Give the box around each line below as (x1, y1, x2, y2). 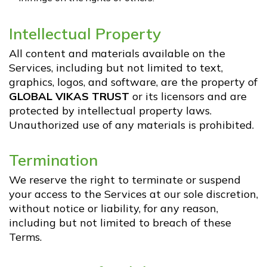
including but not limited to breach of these (9, 216, 231, 229)
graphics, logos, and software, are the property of (9, 75, 257, 89)
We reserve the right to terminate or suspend (9, 173, 241, 187)
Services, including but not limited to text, (9, 61, 223, 74)
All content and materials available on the (9, 46, 225, 60)
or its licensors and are (129, 89, 247, 103)
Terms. (9, 230, 42, 244)
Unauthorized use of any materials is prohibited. (9, 118, 254, 132)
